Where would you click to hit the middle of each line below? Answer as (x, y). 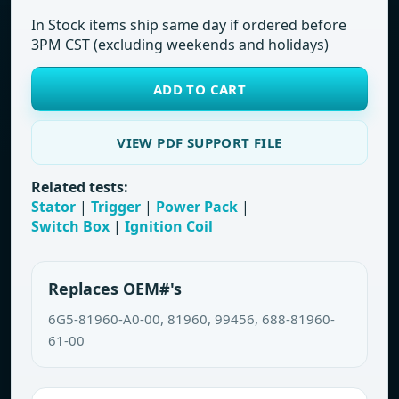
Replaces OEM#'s (115, 289)
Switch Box (70, 226)
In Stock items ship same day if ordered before (189, 25)
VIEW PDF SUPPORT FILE (199, 142)
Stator (53, 207)
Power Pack (197, 207)
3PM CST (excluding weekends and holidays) (180, 45)
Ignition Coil (169, 226)
